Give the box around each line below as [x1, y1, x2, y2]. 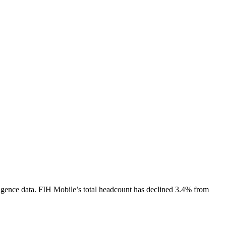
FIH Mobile [38, 185, 76, 194]
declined [146, 185, 173, 194]
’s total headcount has [76, 185, 146, 194]
